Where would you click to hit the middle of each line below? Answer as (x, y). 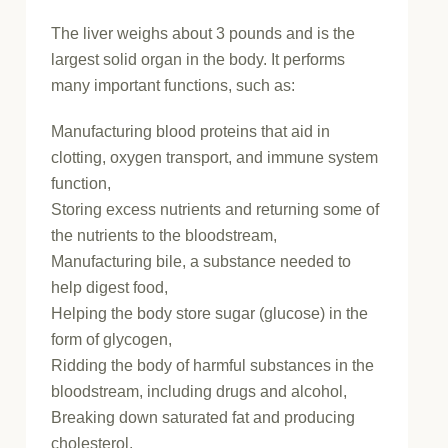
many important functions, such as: (173, 86)
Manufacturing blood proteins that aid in (191, 132)
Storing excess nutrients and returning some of (215, 210)
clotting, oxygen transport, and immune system (215, 158)
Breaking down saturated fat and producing (203, 418)
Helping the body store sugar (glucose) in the (210, 314)
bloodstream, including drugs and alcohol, (199, 392)
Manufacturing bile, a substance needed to (201, 262)
